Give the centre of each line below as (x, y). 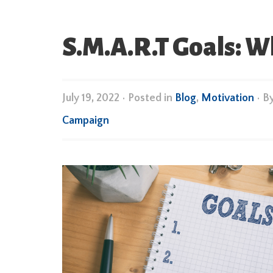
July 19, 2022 (91, 98)
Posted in (151, 98)
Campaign (86, 121)
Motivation (228, 98)
